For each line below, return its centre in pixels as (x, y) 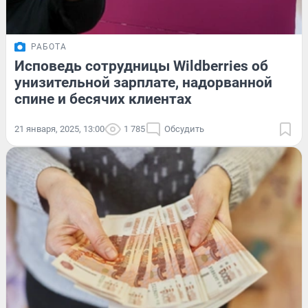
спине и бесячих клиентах (103, 99)
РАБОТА (49, 47)
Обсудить (184, 129)
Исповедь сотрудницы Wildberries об (141, 66)
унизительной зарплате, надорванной (143, 83)
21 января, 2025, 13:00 (59, 129)
